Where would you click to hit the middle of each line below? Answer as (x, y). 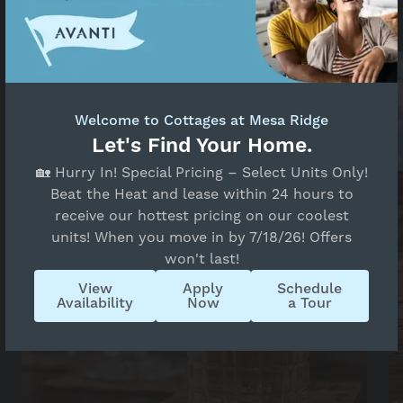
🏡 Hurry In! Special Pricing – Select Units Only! (201, 173)
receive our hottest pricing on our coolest (201, 216)
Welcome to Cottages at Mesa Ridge (201, 121)
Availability (95, 304)
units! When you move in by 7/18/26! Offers (201, 238)
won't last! (201, 260)
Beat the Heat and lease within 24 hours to (201, 195)
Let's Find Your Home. (201, 147)
